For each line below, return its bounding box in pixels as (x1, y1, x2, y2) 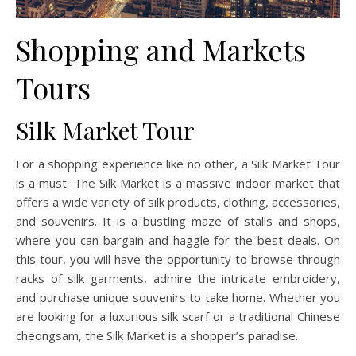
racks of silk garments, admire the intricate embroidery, (16, 269, 340, 286)
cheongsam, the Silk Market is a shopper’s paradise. (16, 327, 298, 343)
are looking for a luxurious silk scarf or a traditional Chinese (16, 308, 340, 324)
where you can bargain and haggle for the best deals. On (16, 231, 340, 248)
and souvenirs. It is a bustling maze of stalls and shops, (16, 212, 340, 229)
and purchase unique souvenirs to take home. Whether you (16, 288, 340, 305)
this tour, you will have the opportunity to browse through (16, 250, 340, 267)
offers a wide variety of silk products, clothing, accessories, (16, 193, 340, 210)
